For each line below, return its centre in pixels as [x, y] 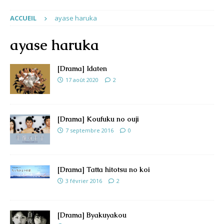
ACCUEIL [23, 18]
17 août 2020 [82, 79]
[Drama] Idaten [82, 68]
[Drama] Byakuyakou [92, 215]
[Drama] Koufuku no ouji [98, 119]
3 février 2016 [84, 180]
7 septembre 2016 [89, 130]
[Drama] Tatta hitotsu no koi [104, 169]
